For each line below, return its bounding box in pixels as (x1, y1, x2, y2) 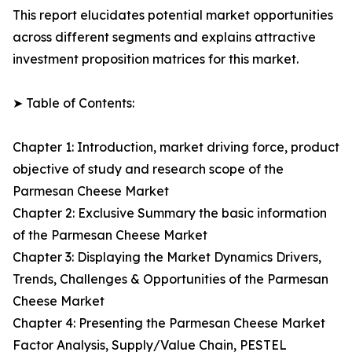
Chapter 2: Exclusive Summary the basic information (13, 205, 327, 222)
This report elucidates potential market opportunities (13, 7, 333, 24)
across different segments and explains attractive (13, 29, 316, 46)
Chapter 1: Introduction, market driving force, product (13, 139, 339, 156)
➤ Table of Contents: (13, 95, 134, 112)
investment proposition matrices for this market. (13, 51, 299, 68)
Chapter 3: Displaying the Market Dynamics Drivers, (13, 249, 321, 266)
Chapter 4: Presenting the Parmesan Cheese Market (13, 315, 325, 332)
